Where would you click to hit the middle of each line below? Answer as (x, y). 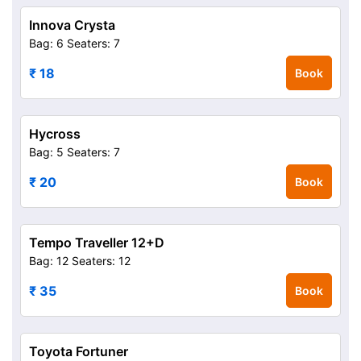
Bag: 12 (49, 261)
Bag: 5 (46, 152)
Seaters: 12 (101, 261)
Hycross (55, 134)
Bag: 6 (46, 43)
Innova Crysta (72, 25)
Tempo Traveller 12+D (97, 243)
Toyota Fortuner (79, 351)
